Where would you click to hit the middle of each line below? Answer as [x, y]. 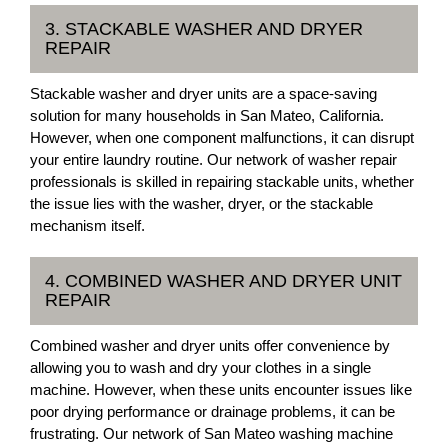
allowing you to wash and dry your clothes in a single [200, 367]
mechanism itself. [87, 225]
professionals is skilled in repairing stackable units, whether [222, 181]
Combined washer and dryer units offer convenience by [210, 345]
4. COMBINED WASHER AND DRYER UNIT [223, 281]
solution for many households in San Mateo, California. [207, 115]
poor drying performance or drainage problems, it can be [212, 411]
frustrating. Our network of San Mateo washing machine [211, 433]
